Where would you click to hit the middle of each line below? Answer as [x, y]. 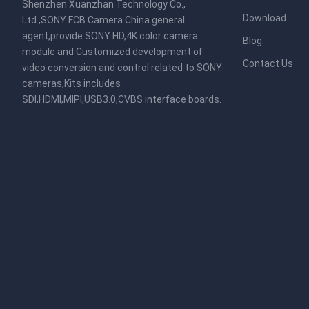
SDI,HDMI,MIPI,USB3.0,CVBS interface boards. [122, 99]
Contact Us [268, 63]
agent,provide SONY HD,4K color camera [110, 36]
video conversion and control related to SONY [122, 68]
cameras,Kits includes [71, 83]
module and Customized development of [112, 52]
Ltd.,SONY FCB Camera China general [103, 20]
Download [265, 18]
